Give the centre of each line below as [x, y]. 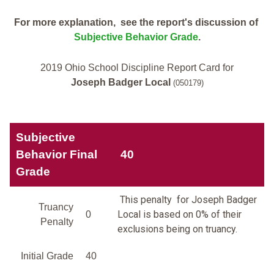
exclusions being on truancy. [177, 229]
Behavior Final [57, 155]
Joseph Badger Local [120, 83]
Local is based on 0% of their [180, 215]
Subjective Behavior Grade [136, 37]
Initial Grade [47, 256]
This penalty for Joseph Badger [187, 200]
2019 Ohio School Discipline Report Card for [137, 68]
